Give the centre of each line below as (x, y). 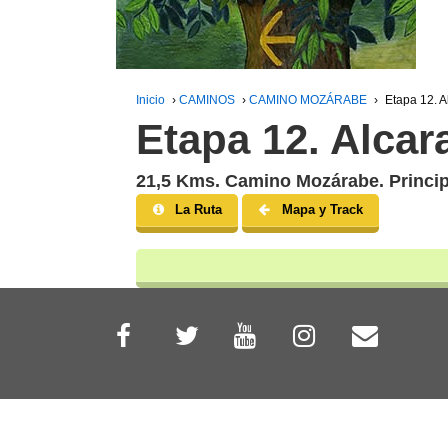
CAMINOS (206, 100)
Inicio (150, 100)
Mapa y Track (322, 209)
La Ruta (198, 209)
